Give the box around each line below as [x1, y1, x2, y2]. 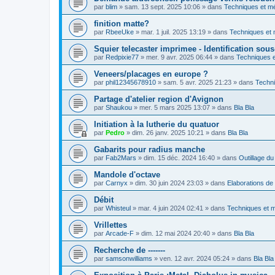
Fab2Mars [106, 154, 136, 161]
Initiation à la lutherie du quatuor [94, 120, 219, 129]
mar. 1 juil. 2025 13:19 [141, 28, 206, 36]
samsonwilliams [106, 255, 152, 262]
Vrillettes [94, 220, 127, 230]
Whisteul [106, 204, 131, 212]
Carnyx [106, 179, 128, 187]
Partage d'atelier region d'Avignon [94, 95, 223, 104]
